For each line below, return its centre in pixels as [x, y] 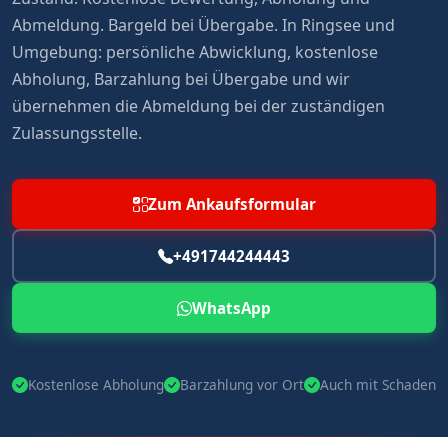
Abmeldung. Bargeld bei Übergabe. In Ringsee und [203, 25]
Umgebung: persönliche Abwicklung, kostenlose [195, 52]
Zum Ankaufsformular [231, 204]
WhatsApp [231, 308]
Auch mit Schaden [378, 385]
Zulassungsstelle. [77, 133]
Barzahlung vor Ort [242, 385]
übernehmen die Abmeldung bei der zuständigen [198, 106]
